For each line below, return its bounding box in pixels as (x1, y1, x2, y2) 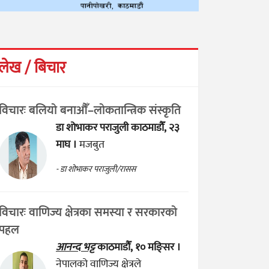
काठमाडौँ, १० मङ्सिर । (97, 238, 181, 256)
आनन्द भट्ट (56, 238, 95, 256)
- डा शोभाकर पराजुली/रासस (56, 162, 136, 177)
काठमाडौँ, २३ (131, 118, 180, 137)
